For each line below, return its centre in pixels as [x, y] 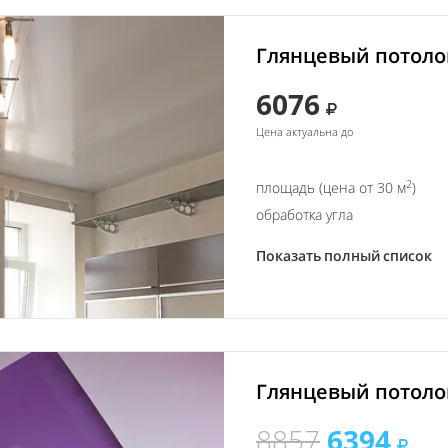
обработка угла [304, 214]
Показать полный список [344, 255]
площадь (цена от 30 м [331, 187]
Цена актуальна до [304, 131]
